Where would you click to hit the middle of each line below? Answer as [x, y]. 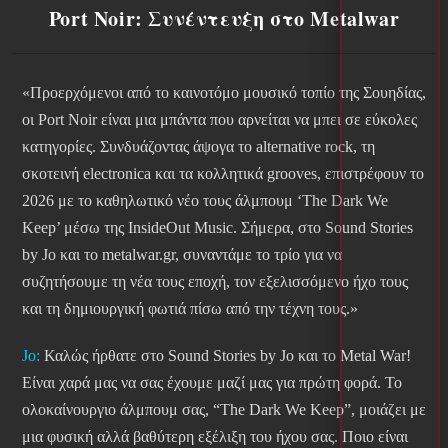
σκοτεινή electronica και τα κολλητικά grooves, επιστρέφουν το [223, 174]
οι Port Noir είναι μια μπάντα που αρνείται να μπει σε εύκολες [219, 120]
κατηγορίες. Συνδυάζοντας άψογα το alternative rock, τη [198, 147]
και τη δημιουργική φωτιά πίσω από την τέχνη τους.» [190, 309]
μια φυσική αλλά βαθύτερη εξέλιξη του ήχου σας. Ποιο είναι [215, 437]
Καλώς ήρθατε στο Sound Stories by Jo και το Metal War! [225, 356]
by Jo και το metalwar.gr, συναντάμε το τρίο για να [182, 255]
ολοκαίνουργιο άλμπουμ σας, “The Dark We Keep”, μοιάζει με [224, 410]
